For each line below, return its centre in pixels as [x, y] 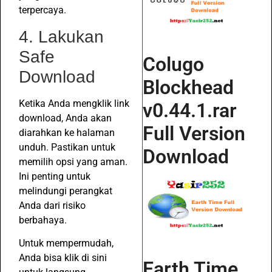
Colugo [173, 64]
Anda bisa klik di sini [63, 258]
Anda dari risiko [52, 205]
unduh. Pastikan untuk [67, 147]
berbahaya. [43, 220]
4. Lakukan [61, 36]
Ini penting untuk [55, 176]
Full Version [194, 133]
